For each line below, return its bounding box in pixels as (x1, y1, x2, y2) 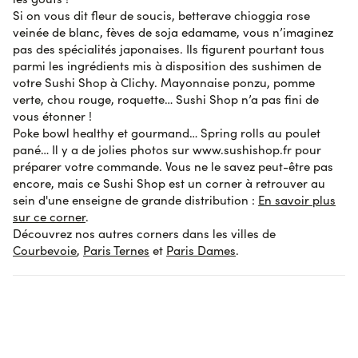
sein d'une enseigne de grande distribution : (13, 192, 258, 208)
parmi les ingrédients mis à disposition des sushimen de (13, 58, 321, 74)
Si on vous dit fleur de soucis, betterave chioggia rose (13, 7, 310, 23)
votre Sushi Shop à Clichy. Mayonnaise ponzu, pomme (13, 74, 315, 90)
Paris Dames (166, 242, 236, 258)
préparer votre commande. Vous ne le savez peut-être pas (13, 158, 333, 174)
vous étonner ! (13, 108, 92, 124)
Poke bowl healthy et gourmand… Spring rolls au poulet (13, 125, 320, 141)
